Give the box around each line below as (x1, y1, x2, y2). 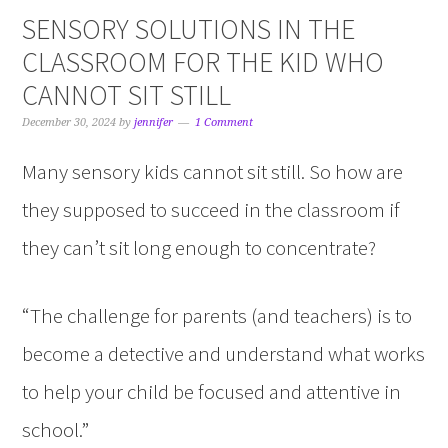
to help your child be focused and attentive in (22, 378, 402, 406)
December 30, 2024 (22, 116, 117, 130)
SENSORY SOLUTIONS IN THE (22, 11, 356, 48)
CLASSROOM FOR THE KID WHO (22, 44, 385, 81)
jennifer (134, 116, 174, 130)
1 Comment (195, 116, 254, 130)
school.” (22, 416, 90, 444)
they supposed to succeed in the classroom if (22, 196, 401, 224)
